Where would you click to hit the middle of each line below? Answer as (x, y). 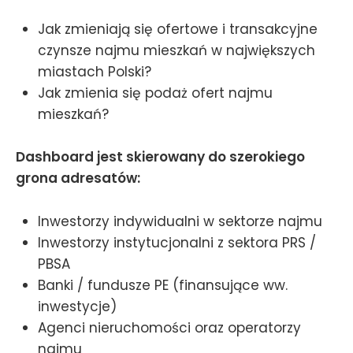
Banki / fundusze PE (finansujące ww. (163, 285)
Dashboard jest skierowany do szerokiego (160, 157)
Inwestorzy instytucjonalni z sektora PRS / (177, 242)
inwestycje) (77, 306)
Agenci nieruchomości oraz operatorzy (169, 327)
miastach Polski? (95, 72)
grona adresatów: (78, 178)
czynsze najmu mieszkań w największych (176, 51)
